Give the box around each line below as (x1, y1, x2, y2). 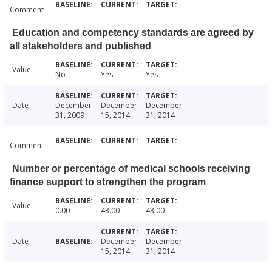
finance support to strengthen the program (10, 177, 206, 188)
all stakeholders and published (10, 41, 151, 52)
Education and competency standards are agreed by (12, 27, 254, 38)
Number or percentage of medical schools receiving (12, 163, 250, 174)
